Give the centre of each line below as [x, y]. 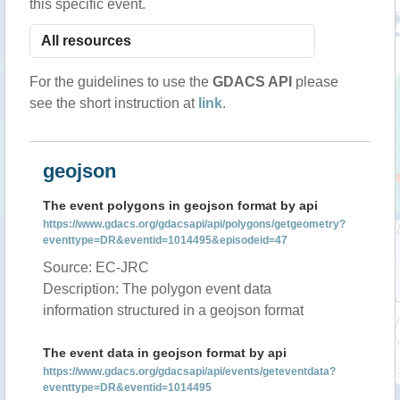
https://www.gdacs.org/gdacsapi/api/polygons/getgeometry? [194, 224]
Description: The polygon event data [157, 289]
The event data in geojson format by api [165, 353]
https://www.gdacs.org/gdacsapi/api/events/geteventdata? [189, 371]
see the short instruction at [114, 103]
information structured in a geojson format [173, 310]
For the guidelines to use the [121, 82]
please [315, 82]
